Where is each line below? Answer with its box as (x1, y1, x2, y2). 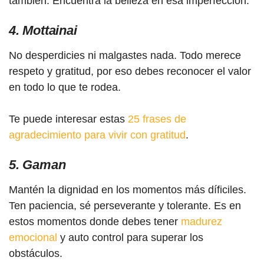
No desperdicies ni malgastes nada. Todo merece (9, 49, 241, 61)
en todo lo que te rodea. (9, 81, 121, 93)
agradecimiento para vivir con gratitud (9, 128, 186, 141)
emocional (9, 231, 57, 243)
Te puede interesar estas (9, 113, 128, 125)
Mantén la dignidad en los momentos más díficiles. (9, 183, 246, 196)
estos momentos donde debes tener (9, 215, 181, 227)
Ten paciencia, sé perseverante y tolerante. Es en (9, 199, 241, 212)
